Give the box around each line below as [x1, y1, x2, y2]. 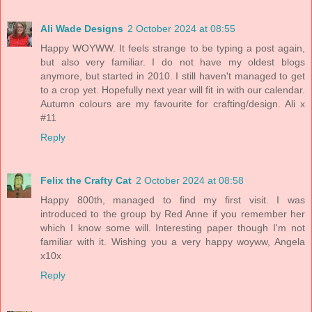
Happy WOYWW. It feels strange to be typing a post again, [40, 42, 305, 54]
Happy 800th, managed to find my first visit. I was [40, 194, 305, 205]
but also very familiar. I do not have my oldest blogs [40, 56, 305, 68]
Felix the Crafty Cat [40, 174, 132, 186]
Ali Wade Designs [40, 22, 123, 34]
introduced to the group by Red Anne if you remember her [40, 208, 305, 219]
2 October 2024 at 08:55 [127, 22, 235, 34]
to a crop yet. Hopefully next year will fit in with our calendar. [40, 84, 305, 95]
